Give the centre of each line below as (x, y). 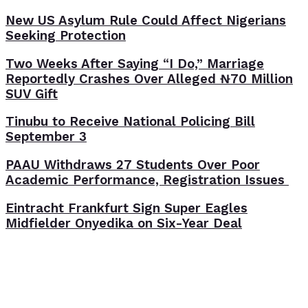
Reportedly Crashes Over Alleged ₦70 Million (149, 79)
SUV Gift (32, 94)
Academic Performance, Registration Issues (147, 180)
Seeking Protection (66, 35)
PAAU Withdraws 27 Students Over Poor (133, 165)
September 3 (46, 137)
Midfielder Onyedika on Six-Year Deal (124, 223)
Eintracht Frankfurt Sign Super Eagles (126, 208)
